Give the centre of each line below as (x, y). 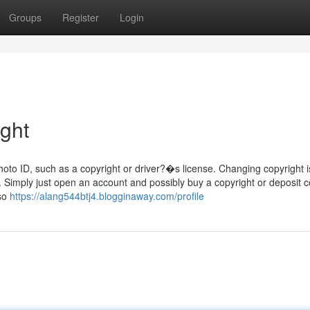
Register (81, 17)
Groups (25, 17)
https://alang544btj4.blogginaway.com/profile (107, 196)
